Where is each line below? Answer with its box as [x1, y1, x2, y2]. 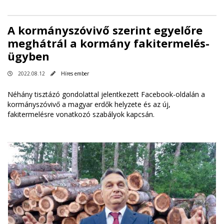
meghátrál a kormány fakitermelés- [7, 35, 209, 50]
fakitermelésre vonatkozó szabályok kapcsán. [7, 109, 156, 119]
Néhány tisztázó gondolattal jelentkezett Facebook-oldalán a [7, 89, 205, 99]
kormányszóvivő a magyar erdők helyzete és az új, [7, 99, 170, 109]
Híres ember [61, 69, 89, 77]
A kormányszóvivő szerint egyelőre [7, 22, 202, 37]
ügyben [7, 48, 49, 63]
